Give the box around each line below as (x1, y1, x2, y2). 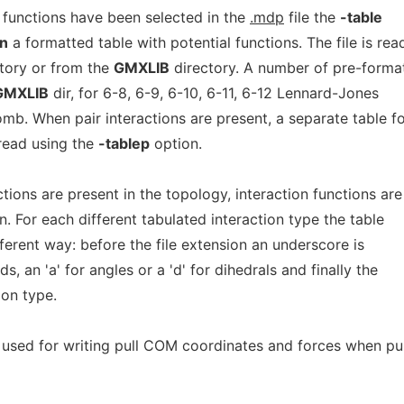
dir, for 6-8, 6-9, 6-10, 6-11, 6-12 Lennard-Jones (49, 84, 379, 102)
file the (284, 8, 340, 26)
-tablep (98, 134, 150, 152)
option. (150, 134, 202, 152)
